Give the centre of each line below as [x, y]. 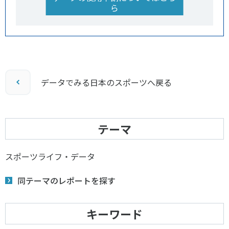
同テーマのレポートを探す [66, 180]
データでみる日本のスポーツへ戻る [106, 82]
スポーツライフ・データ [50, 156]
